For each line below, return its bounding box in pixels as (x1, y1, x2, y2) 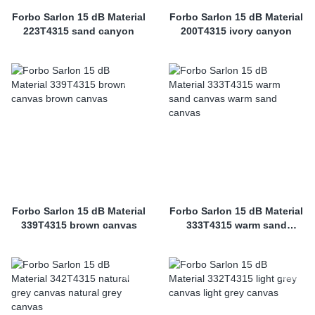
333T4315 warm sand (186, 219, 287, 231)
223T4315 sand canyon (23, 25, 134, 37)
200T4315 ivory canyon (181, 25, 292, 37)
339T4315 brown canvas (20, 219, 137, 231)
